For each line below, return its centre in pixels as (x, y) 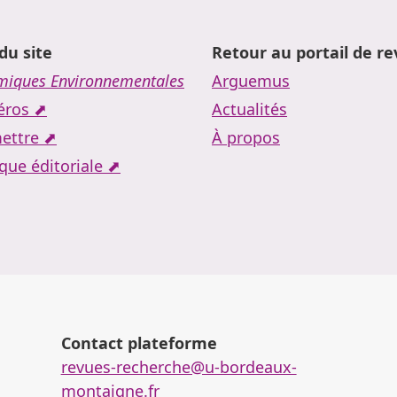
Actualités (249, 109)
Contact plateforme (139, 343)
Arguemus (251, 80)
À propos (246, 137)
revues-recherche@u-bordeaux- (179, 366)
